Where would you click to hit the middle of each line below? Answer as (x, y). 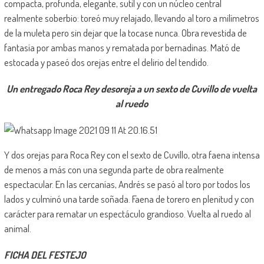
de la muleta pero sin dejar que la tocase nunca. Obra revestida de (125, 32)
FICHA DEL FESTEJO (45, 255)
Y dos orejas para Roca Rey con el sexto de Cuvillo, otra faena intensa (132, 154)
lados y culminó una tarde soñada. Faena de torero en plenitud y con (129, 199)
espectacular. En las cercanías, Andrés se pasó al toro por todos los (127, 184)
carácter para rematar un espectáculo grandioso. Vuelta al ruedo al (127, 213)
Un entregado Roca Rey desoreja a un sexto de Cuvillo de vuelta (132, 88)
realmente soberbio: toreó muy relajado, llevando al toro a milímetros (131, 18)
